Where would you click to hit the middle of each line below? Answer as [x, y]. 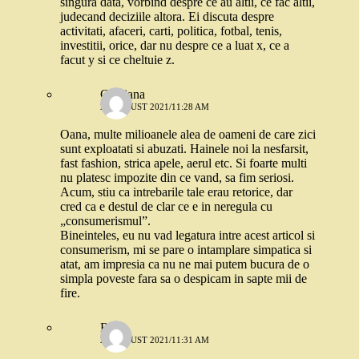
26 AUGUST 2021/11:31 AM [155, 340]
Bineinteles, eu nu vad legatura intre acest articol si [188, 236]
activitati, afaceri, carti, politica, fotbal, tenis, [171, 31]
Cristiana [123, 95]
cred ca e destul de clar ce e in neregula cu [166, 207]
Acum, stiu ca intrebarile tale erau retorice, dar [176, 192]
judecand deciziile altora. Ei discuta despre [167, 17]
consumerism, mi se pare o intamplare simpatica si [186, 250]
